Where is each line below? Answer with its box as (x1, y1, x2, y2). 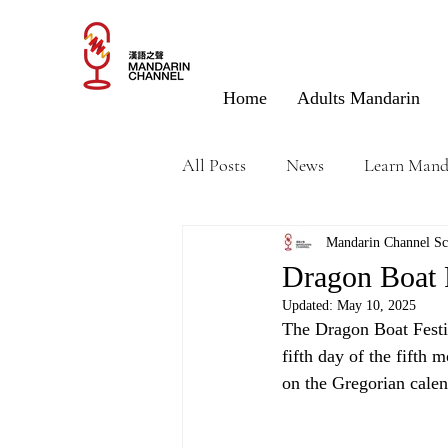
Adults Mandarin (297, 88, 420, 108)
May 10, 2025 (337, 298, 416, 313)
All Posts (182, 153, 246, 176)
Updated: (282, 298, 337, 313)
